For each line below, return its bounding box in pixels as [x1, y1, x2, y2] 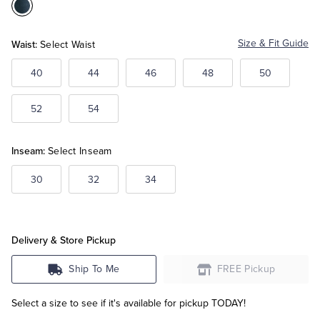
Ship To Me [69, 263, 120, 276]
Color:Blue [21, 5, 74, 20]
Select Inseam [48, 145, 112, 158]
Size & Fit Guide [238, 37, 309, 50]
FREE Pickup [216, 263, 276, 276]
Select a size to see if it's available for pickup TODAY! [11, 297, 246, 310]
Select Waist [40, 39, 96, 51]
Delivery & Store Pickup [11, 233, 116, 249]
